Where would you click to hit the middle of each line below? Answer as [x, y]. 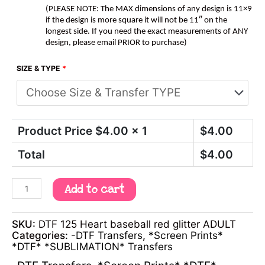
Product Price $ [60, 131]
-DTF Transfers [107, 235]
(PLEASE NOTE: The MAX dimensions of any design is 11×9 [149, 9]
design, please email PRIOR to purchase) [116, 43]
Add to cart [94, 190]
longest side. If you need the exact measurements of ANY [147, 31]
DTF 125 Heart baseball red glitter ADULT [137, 224]
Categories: [41, 235]
